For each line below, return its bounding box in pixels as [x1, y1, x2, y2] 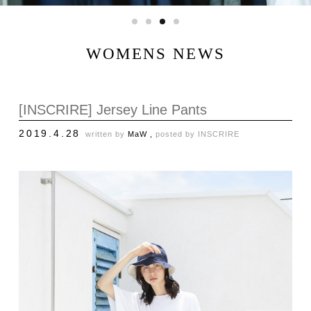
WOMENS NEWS [85, 44, 226, 62]
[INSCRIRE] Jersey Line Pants [19, 101, 207, 117]
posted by [155, 129, 198, 138]
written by [85, 129, 128, 138]
